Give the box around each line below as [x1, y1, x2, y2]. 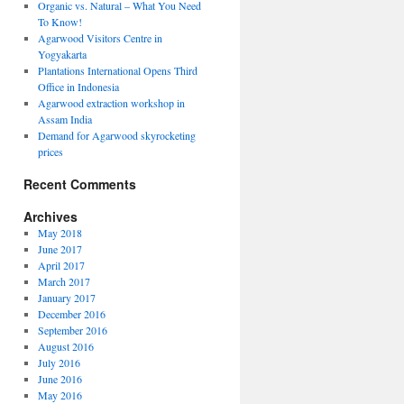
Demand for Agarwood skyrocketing [37, 128, 196, 142]
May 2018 [37, 225, 82, 240]
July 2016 [37, 355, 80, 370]
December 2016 [37, 307, 106, 321]
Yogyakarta [37, 47, 87, 61]
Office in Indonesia [37, 79, 119, 94]
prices [37, 144, 63, 159]
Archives [23, 207, 78, 225]
